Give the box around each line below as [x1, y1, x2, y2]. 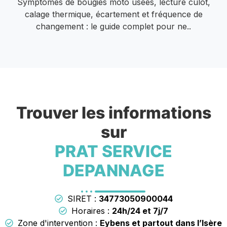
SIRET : [67, 193, 99, 204]
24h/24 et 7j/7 [112, 205, 168, 216]
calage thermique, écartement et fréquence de [24, 9, 203, 19]
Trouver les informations [16, 102, 211, 123]
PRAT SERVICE [55, 141, 172, 161]
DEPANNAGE [62, 160, 165, 180]
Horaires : [71, 205, 112, 216]
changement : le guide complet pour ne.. [36, 21, 191, 31]
